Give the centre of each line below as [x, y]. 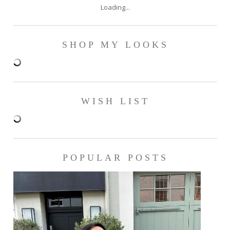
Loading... [115, 7]
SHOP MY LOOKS [115, 44]
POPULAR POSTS [115, 157]
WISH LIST [115, 101]
